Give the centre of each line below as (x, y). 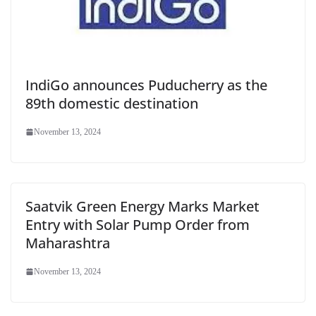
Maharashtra (68, 243)
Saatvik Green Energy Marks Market (142, 207)
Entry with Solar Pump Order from (138, 225)
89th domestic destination (112, 104)
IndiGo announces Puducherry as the (146, 85)
